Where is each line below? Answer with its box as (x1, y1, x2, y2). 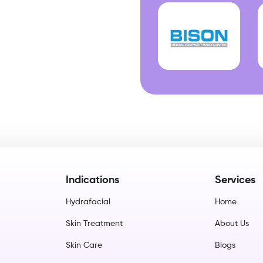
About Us (214, 220, 249, 228)
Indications (66, 175, 120, 186)
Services (214, 175, 255, 186)
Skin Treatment (66, 220, 123, 228)
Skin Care (66, 241, 103, 250)
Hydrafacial (66, 198, 111, 207)
